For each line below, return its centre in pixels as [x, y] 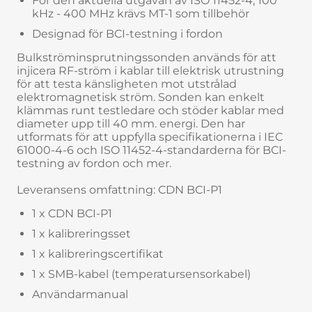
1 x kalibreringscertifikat [98, 253]
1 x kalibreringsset [81, 233]
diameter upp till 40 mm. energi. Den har [131, 123]
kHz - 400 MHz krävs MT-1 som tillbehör [141, 13]
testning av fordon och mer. [94, 163]
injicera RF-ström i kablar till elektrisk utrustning [150, 70]
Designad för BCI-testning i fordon [127, 33]
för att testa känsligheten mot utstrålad [127, 84]
